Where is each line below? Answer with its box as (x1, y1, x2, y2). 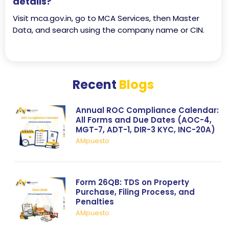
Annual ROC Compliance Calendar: (76, 105, 219, 116)
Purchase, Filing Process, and (76, 187, 195, 197)
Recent (73, 76, 119, 93)
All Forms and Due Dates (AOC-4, (76, 114, 212, 125)
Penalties (76, 196, 114, 207)
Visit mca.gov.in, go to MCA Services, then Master (13, 13, 199, 24)
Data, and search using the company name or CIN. (13, 25, 204, 35)
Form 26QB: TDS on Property (76, 177, 189, 188)
